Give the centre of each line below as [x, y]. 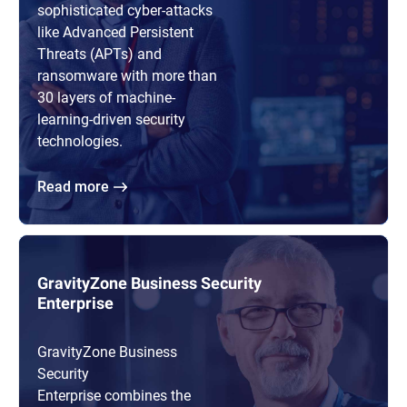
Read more [78, 185]
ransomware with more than [127, 74]
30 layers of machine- [106, 96]
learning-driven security [111, 118]
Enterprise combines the [114, 394]
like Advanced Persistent [115, 31]
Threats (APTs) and [99, 53]
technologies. [80, 140]
